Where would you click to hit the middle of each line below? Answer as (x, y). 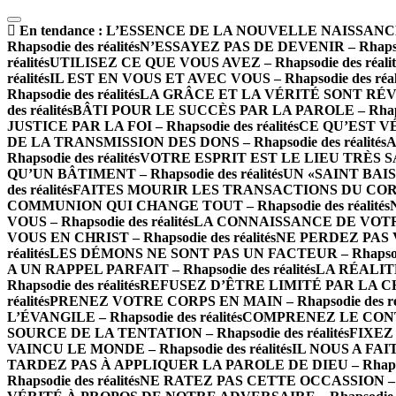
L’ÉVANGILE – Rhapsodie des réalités (125, 317)
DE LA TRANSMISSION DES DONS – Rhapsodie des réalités (197, 142)
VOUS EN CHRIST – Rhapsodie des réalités (141, 237)
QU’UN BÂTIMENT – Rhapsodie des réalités (145, 174)
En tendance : (59, 30)
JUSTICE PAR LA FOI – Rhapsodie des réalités (153, 126)
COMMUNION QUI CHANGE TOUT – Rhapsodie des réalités (198, 206)
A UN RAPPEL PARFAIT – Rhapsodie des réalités (161, 269)
